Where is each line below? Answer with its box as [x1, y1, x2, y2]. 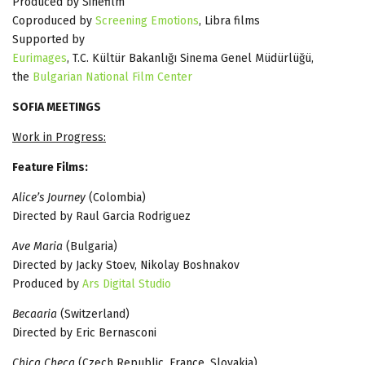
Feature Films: [12, 160, 88, 174]
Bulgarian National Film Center [33, 69, 192, 84]
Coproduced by [12, 13, 95, 28]
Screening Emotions [95, 13, 199, 28]
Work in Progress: [12, 130, 106, 144]
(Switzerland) [57, 306, 130, 321]
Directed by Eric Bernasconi [12, 325, 156, 340]
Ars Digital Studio [82, 276, 171, 291]
